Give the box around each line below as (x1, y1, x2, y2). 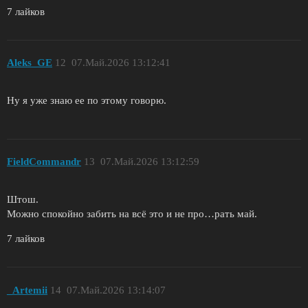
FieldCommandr (7, 156, 81, 168)
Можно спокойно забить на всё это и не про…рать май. (7, 208, 257, 220)
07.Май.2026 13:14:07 (66, 284, 166, 296)
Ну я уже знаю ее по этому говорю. (7, 94, 166, 106)
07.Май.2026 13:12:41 (71, 57, 170, 69)
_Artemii (7, 284, 47, 296)
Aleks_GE (7, 57, 52, 69)
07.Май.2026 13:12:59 (100, 156, 199, 168)
